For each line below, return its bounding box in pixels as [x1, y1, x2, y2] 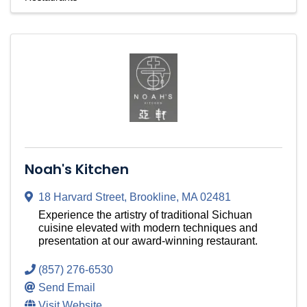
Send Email [38, 282, 95, 294]
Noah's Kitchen [25, 160, 129, 180]
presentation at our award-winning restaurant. [38, 235, 258, 247]
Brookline [130, 191, 176, 204]
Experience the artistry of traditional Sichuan [38, 209, 252, 221]
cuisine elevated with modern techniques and [38, 222, 258, 234]
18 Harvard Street [38, 191, 124, 204]
